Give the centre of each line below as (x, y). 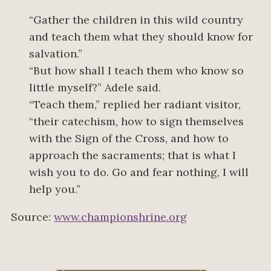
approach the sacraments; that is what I (132, 155)
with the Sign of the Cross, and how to (129, 139)
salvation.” (56, 54)
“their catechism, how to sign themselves (136, 122)
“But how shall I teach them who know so (136, 71)
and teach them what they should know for (141, 37)
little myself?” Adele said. (95, 88)
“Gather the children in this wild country (136, 20)
